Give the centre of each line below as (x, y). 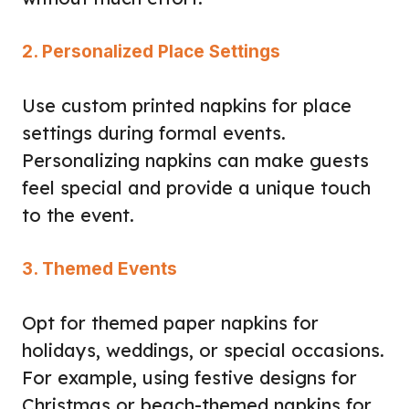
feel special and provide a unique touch (196, 187)
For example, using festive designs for (189, 377)
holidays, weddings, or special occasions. (203, 350)
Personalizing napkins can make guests (195, 160)
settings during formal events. (154, 132)
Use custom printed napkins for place (187, 105)
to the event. (78, 215)
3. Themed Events (100, 268)
